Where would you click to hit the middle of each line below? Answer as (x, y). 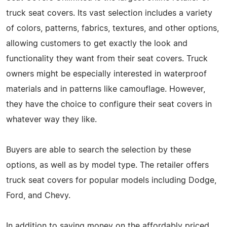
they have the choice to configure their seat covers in (109, 104)
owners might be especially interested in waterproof (106, 74)
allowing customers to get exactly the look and (97, 43)
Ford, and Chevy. (38, 195)
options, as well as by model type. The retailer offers (107, 165)
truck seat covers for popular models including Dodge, (111, 180)
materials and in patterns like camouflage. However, (106, 89)
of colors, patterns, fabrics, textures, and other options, (112, 28)
